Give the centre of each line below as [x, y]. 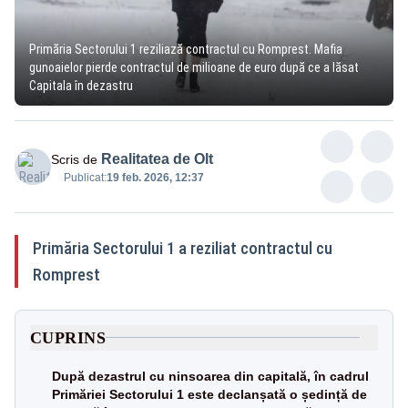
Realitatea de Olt [157, 158]
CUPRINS [68, 337]
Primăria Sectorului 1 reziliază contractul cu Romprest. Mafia [186, 49]
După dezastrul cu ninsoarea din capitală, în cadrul [210, 376]
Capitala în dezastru [81, 85]
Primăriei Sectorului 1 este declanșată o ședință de [209, 394]
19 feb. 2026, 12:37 [155, 177]
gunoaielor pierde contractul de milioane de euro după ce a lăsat [194, 67]
